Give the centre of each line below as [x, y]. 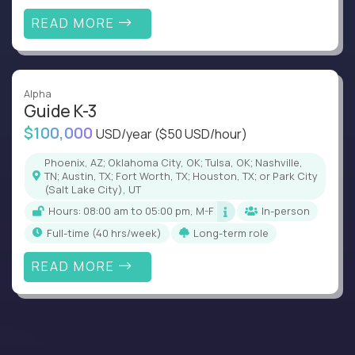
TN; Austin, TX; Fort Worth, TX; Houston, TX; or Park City [181, 176]
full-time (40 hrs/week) [107, 233]
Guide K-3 [60, 111]
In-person [287, 211]
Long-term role [234, 233]
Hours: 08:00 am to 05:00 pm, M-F [135, 211]
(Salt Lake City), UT [93, 189]
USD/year [125, 134]
